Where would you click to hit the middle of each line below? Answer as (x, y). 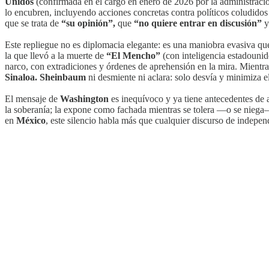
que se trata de (33, 23)
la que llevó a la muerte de (54, 55)
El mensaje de (32, 98)
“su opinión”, (88, 23)
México (31, 120)
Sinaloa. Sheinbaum (45, 77)
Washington (86, 98)
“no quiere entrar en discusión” (198, 23)
